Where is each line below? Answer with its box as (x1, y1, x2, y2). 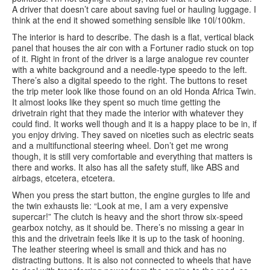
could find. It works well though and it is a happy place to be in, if (12, 118, 257, 130)
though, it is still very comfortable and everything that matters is (12, 150, 253, 162)
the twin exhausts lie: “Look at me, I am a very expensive (12, 199, 228, 212)
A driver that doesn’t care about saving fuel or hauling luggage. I (12, 3, 256, 15)
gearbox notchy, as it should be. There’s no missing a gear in (12, 221, 244, 233)
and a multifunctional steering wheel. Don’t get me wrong (12, 139, 228, 151)
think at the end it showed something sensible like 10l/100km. (12, 14, 245, 26)
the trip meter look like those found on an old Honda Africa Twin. (12, 85, 256, 97)
